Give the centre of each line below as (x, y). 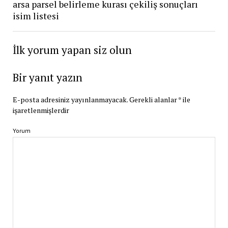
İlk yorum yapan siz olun (72, 50)
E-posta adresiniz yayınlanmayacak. (70, 100)
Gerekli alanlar (153, 100)
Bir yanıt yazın (47, 78)
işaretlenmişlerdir (41, 110)
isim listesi (36, 16)
